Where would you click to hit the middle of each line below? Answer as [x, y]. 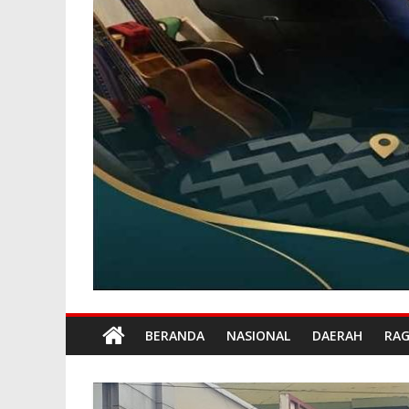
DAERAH [337, 336]
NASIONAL [258, 336]
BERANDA [175, 336]
